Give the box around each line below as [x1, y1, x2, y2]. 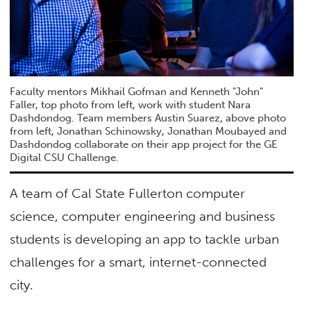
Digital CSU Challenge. [10, 151, 119, 164]
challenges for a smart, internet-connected [10, 254, 267, 271]
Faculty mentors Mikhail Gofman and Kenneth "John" [10, 85, 264, 98]
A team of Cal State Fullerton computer [10, 185, 246, 202]
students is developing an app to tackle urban [10, 231, 280, 248]
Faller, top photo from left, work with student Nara [10, 98, 251, 111]
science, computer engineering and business [10, 208, 276, 225]
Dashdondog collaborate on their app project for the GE [10, 137, 278, 151]
